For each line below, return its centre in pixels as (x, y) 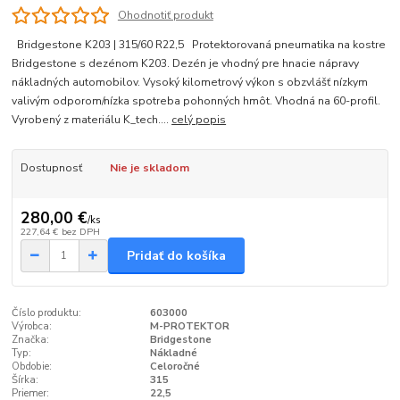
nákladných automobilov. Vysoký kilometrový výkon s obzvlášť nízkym (190, 82)
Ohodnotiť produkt (165, 15)
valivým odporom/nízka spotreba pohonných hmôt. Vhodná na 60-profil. (196, 100)
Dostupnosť (51, 167)
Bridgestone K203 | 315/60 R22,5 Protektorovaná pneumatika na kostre (199, 44)
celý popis (199, 119)
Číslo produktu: (47, 312)
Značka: (31, 339)
